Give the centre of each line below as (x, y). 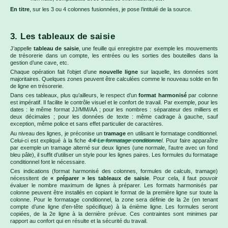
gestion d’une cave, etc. (39, 62)
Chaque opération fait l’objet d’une (55, 72)
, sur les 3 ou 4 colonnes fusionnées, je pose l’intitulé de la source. (111, 9)
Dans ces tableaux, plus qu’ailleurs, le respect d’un (75, 95)
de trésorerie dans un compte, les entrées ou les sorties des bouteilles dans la (114, 55)
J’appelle (22, 48)
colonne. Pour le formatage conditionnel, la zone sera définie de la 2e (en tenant (114, 200)
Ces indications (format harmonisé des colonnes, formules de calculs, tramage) (114, 171)
